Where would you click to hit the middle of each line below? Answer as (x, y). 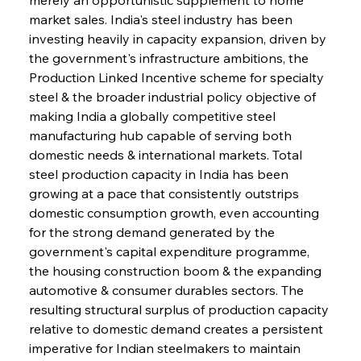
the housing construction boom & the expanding (176, 270)
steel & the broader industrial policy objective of (174, 96)
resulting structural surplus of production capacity (180, 309)
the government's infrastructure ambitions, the (170, 58)
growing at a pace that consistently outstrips (165, 193)
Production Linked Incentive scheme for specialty (178, 77)
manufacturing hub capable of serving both (162, 135)
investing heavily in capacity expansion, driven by (179, 38)
